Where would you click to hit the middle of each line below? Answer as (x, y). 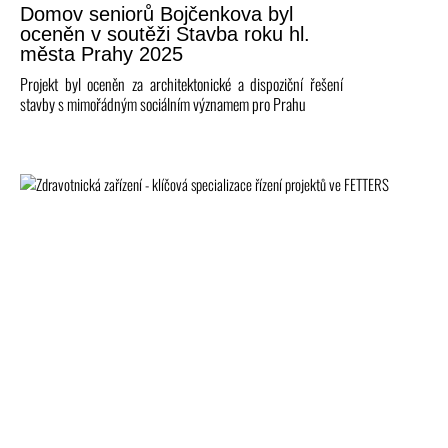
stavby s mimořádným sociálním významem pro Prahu (163, 104)
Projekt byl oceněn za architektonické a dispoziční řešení (181, 84)
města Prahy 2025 (101, 54)
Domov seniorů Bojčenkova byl (156, 14)
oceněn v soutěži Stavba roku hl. (165, 34)
